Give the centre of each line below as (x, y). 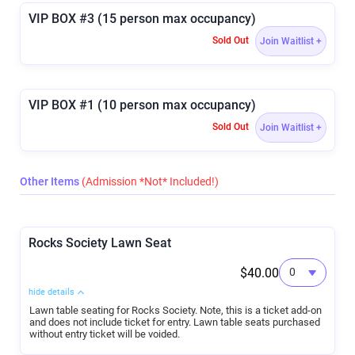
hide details (52, 292)
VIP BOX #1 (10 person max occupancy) (142, 105)
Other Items (51, 181)
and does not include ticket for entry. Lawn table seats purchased (175, 322)
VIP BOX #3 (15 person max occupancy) (142, 18)
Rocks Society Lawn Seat (100, 242)
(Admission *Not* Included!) (150, 181)
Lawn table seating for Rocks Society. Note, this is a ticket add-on (176, 310)
